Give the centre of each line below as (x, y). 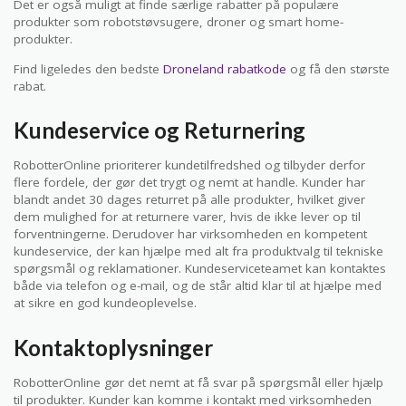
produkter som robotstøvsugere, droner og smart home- (179, 22)
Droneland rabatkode (225, 68)
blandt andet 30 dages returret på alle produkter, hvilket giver (189, 200)
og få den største (338, 68)
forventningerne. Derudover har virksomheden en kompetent (190, 234)
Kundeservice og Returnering (159, 130)
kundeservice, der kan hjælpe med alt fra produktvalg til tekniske (198, 251)
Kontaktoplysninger (113, 347)
